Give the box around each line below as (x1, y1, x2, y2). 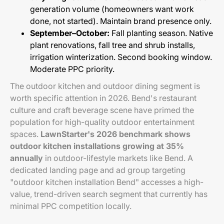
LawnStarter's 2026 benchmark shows (40, 129, 190, 139)
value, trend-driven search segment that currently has (10, 189, 207, 199)
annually (10, 153, 43, 163)
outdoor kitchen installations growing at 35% (10, 141, 184, 151)
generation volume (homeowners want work (30, 4, 194, 14)
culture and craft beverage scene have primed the (10, 105, 194, 115)
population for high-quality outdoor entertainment (10, 117, 194, 127)
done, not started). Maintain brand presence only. (30, 16, 211, 26)
